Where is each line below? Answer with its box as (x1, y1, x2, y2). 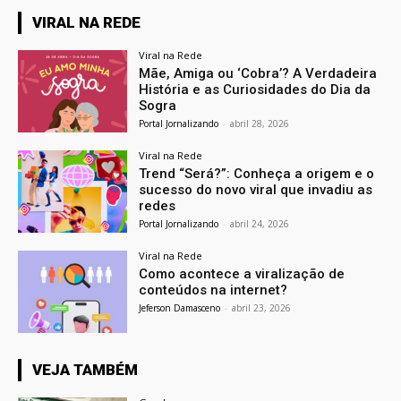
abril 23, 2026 (232, 301, 292, 314)
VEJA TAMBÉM (32, 360, 138, 379)
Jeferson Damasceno (139, 301, 221, 314)
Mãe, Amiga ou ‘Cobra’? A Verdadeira (139, 65, 378, 82)
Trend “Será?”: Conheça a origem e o (139, 165, 375, 182)
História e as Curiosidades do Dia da (139, 81, 371, 98)
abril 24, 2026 (230, 217, 290, 230)
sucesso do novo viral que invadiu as (139, 181, 373, 198)
